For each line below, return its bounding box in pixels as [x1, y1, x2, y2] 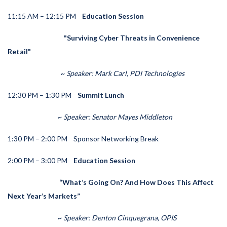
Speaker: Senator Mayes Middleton [63, 112, 172, 121]
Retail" [8, 47, 31, 56]
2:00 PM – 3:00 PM [8, 156, 67, 165]
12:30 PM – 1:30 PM [8, 90, 71, 99]
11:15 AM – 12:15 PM [8, 11, 76, 20]
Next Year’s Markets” [8, 191, 80, 200]
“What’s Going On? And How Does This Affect [59, 177, 214, 186]
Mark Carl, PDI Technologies [95, 68, 184, 78]
